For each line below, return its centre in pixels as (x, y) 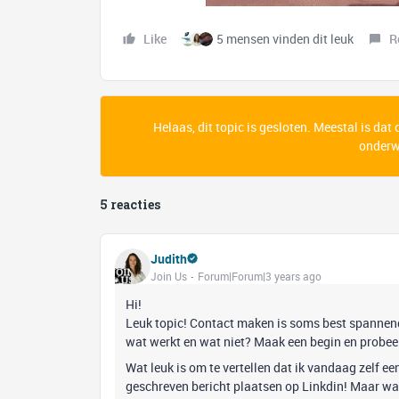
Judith (169, 258)
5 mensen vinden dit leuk (285, 39)
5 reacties (130, 204)
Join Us (169, 276)
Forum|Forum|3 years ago (260, 276)
